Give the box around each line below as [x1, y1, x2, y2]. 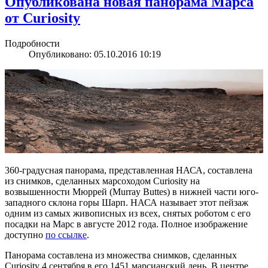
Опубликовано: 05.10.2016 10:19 [29, 48, 161, 59]
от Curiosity [5, 10, 80, 26]
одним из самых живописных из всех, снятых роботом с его [5, 208, 251, 219]
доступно [5, 230, 45, 240]
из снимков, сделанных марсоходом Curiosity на [5, 176, 200, 187]
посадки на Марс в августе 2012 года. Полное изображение [5, 219, 248, 230]
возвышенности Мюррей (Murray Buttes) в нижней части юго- [5, 187, 258, 197]
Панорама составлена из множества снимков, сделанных [5, 250, 237, 261]
